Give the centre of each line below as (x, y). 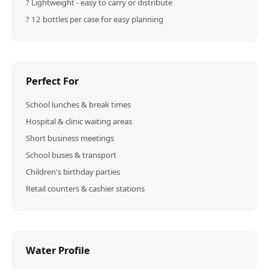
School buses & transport (71, 155)
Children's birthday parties (73, 172)
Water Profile (58, 250)
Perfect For (53, 81)
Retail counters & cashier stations (86, 189)
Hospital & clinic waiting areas (79, 122)
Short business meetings (70, 138)
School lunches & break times (79, 105)
